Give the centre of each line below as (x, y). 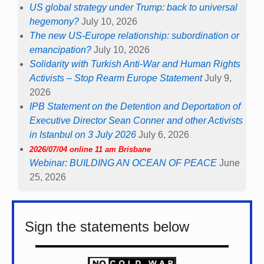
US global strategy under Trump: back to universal (133, 8)
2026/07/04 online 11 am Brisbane (90, 150)
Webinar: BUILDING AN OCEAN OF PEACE (123, 163)
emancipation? (60, 50)
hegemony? (54, 22)
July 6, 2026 (164, 135)
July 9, (218, 78)
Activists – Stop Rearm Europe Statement (116, 78)
